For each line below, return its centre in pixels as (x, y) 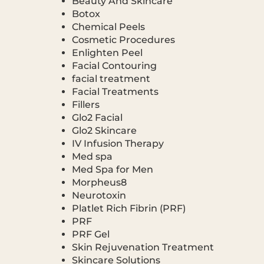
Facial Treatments (115, 91)
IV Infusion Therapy (118, 143)
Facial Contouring (114, 65)
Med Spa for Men (112, 169)
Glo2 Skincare (104, 130)
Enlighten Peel (107, 52)
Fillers (85, 104)
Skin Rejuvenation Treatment (143, 247)
